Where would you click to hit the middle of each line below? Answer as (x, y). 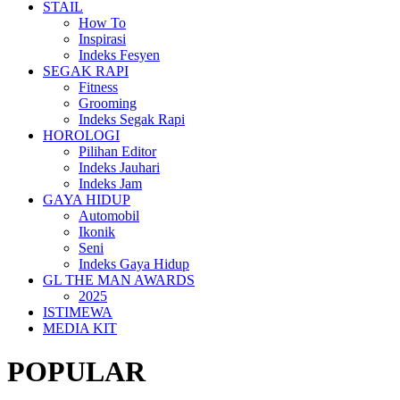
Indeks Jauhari (119, 167)
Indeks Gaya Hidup (134, 264)
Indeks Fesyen (119, 55)
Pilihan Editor (117, 151)
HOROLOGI (81, 135)
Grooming (108, 103)
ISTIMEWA (78, 312)
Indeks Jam (110, 183)
